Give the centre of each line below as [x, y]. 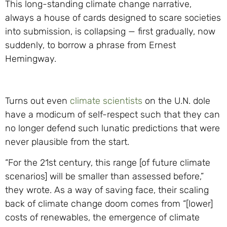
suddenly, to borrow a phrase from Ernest [90, 45]
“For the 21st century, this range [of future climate [108, 163]
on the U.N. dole [176, 101]
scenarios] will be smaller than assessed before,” [104, 177]
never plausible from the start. [67, 142]
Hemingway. [31, 59]
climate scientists [106, 101]
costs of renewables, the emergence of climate [102, 218]
